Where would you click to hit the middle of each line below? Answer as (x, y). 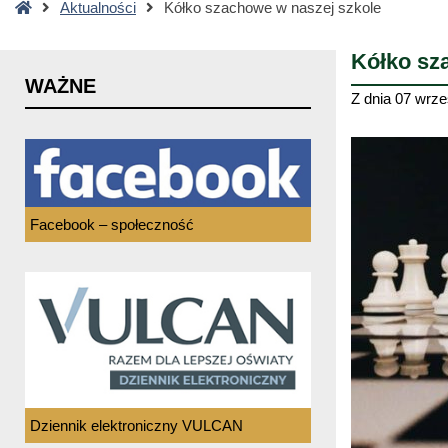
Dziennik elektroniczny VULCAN (136, 425)
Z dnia (373, 98)
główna (54, 31)
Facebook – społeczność (112, 224)
